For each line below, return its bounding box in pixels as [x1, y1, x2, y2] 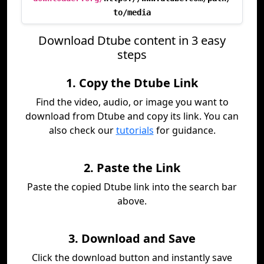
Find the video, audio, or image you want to [35, 95, 229, 108]
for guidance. [153, 124, 216, 137]
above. [117, 194, 147, 207]
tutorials [115, 124, 154, 137]
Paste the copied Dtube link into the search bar [27, 180, 237, 193]
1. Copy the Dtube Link [66, 75, 198, 91]
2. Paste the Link [84, 160, 180, 176]
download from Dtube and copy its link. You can [25, 110, 239, 123]
